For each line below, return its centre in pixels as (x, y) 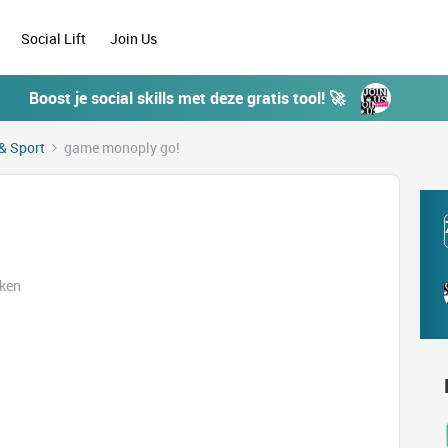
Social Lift (54, 38)
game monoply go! (122, 147)
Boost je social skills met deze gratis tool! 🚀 (187, 98)
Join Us (135, 38)
